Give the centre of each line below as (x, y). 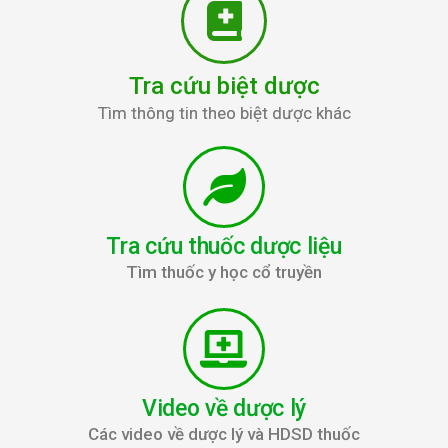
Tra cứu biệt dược (224, 86)
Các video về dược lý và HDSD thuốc (224, 434)
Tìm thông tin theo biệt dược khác (224, 113)
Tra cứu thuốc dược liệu (224, 247)
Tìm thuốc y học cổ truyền (224, 272)
